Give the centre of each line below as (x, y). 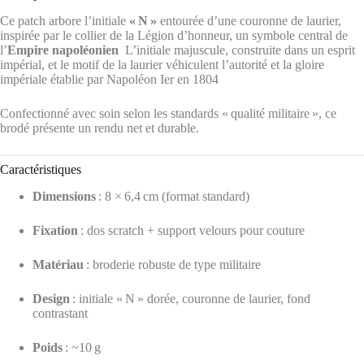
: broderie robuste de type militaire (172, 265)
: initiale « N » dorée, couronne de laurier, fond (190, 299)
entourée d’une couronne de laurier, (249, 21)
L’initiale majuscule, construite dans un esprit (240, 50)
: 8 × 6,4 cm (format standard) (173, 197)
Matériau (58, 265)
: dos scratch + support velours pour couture (191, 231)
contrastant (60, 314)
